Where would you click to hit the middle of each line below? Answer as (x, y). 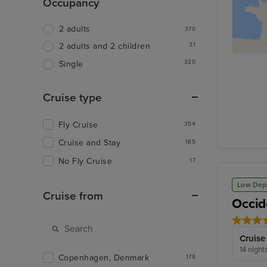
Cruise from (73, 196)
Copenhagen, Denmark (104, 258)
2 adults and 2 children (105, 46)
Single (71, 64)
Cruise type (72, 97)
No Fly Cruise (86, 161)
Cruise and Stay (90, 143)
